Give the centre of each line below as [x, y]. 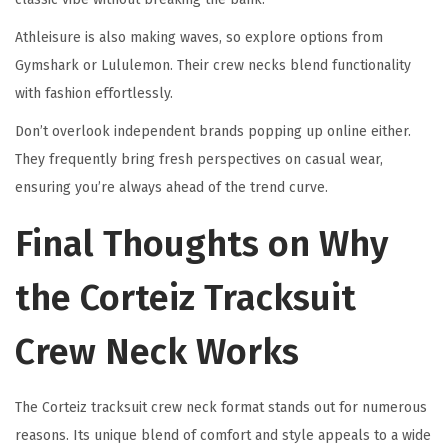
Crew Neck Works [157, 352]
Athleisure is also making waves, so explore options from [199, 38]
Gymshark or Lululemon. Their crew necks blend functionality [213, 66]
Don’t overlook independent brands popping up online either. [213, 132]
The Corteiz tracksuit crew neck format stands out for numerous [221, 408]
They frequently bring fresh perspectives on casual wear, [199, 160]
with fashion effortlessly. [94, 94]
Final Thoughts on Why [201, 244]
